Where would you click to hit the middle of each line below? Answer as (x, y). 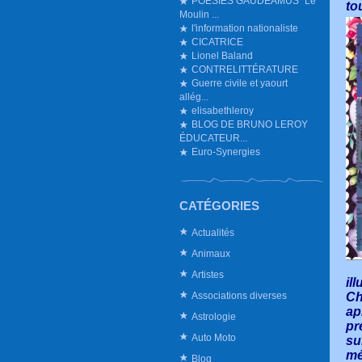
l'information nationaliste (245, 28)
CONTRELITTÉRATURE (245, 69)
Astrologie (214, 316)
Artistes (208, 274)
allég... (194, 97)
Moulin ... (199, 14)
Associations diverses (239, 295)
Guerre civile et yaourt (240, 83)
